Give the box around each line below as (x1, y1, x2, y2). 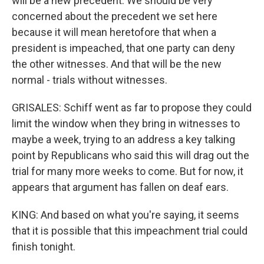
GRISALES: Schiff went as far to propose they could (12, 101, 252, 114)
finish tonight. (12, 240, 75, 253)
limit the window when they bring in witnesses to (12, 117, 240, 130)
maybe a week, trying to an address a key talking (12, 133, 235, 146)
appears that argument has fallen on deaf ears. (12, 181, 229, 193)
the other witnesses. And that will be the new (12, 58, 222, 70)
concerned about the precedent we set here (12, 10, 217, 22)
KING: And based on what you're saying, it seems (12, 209, 239, 221)
